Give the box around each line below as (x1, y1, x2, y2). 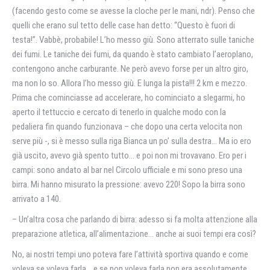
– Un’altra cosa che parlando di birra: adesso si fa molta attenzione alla (12, 214, 257, 225)
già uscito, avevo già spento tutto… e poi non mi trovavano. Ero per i (12, 150, 246, 161)
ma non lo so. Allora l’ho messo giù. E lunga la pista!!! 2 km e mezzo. (12, 78, 247, 89)
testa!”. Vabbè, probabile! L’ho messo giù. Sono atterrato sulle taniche (12, 34, 254, 45)
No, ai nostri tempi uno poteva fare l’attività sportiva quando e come (12, 249, 248, 260)
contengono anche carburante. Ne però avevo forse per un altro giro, (12, 63, 248, 74)
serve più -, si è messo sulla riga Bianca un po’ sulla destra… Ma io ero (12, 136, 251, 146)
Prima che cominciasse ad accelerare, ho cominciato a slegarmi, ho (12, 92, 245, 103)
